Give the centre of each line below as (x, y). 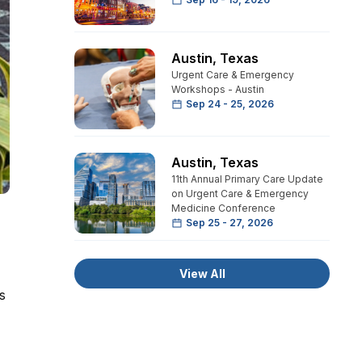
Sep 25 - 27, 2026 (229, 223)
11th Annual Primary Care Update (247, 179)
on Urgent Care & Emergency (240, 194)
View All (202, 274)
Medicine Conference (223, 208)
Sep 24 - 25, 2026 (230, 104)
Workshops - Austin (218, 89)
